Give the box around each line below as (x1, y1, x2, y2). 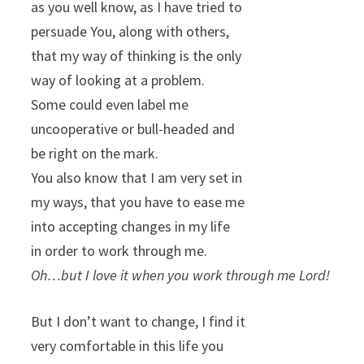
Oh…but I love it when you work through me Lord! (31, 266, 331, 285)
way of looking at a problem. (31, 71, 206, 90)
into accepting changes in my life (31, 217, 231, 236)
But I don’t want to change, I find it (31, 312, 246, 331)
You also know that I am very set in (31, 168, 243, 188)
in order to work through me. (31, 241, 208, 261)
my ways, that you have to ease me (31, 193, 245, 212)
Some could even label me (31, 95, 189, 115)
